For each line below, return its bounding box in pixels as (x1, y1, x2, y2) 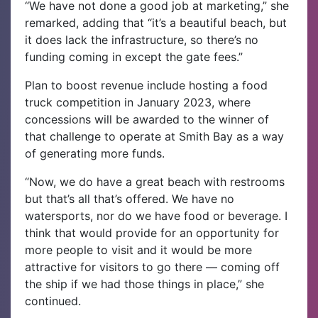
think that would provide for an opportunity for (25, 226, 279, 241)
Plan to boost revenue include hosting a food (25, 78, 268, 93)
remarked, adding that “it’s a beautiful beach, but (25, 16, 287, 31)
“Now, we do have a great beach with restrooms (25, 175, 285, 190)
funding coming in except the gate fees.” (25, 50, 243, 65)
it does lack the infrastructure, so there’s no (25, 33, 258, 48)
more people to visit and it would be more (25, 243, 252, 258)
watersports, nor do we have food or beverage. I (25, 209, 287, 224)
